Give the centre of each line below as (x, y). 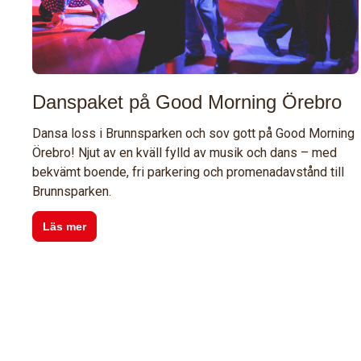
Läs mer (64, 227)
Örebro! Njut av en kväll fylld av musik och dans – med (185, 153)
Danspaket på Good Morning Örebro (187, 102)
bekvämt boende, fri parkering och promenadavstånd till (188, 172)
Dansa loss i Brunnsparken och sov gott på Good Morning (193, 134)
